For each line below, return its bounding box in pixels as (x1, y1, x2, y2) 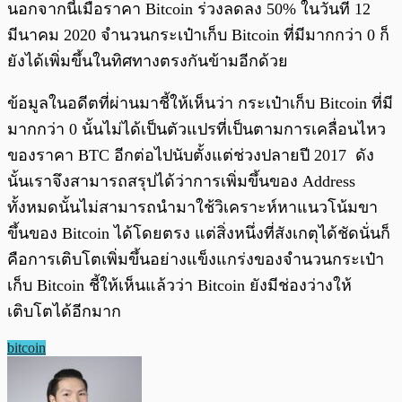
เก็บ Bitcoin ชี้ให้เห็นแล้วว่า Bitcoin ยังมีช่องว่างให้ (7, 275, 352, 294)
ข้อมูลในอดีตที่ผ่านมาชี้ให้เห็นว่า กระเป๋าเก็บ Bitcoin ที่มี (7, 93, 393, 112)
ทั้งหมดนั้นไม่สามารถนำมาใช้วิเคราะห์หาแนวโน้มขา (7, 197, 378, 216)
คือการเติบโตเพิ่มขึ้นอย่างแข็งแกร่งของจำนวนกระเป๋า (7, 249, 384, 268)
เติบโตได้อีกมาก (7, 301, 121, 320)
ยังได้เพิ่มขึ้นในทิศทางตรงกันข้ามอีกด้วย (7, 51, 288, 70)
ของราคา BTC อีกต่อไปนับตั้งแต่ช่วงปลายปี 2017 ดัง (7, 145, 374, 164)
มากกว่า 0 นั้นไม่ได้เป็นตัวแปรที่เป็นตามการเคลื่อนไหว (7, 119, 386, 138)
